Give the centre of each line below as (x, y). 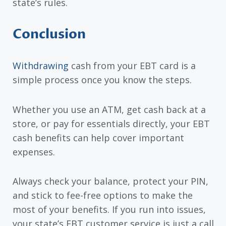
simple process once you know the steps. (102, 80)
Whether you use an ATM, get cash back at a (109, 109)
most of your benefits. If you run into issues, (109, 210)
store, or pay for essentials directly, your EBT (111, 123)
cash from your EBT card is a (132, 66)
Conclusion (49, 35)
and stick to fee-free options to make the (103, 195)
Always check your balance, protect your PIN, (110, 181)
